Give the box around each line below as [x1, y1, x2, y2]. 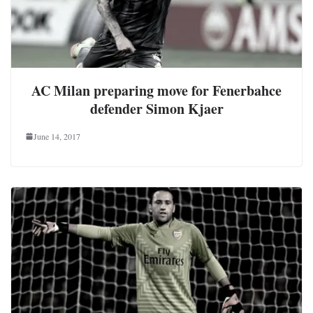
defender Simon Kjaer [89, 98, 224, 119]
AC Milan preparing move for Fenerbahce [31, 80, 282, 101]
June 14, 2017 [34, 130, 80, 142]
